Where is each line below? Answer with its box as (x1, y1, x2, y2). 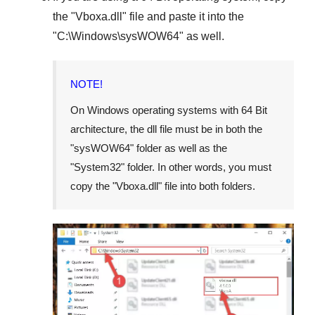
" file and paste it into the (122, 11, 244, 23)
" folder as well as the (130, 142, 227, 155)
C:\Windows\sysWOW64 (57, 30, 179, 43)
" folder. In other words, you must (121, 161, 271, 174)
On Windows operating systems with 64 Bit (70, 104, 267, 117)
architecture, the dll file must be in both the (70, 123, 262, 136)
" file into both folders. (158, 180, 255, 193)
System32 (74, 161, 121, 174)
